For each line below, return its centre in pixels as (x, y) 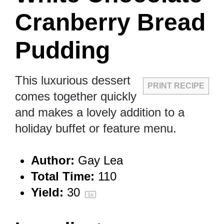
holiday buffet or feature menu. (96, 128)
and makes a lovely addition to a (100, 112)
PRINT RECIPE (176, 85)
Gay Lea (100, 160)
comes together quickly (76, 96)
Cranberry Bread (110, 22)
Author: (53, 160)
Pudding (62, 50)
